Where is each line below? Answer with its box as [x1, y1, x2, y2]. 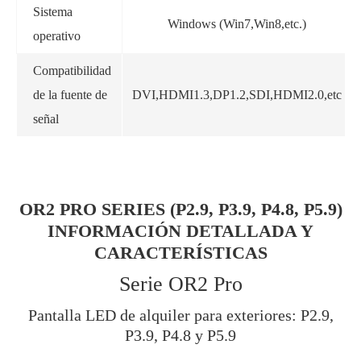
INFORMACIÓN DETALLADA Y [48, 220, 313, 241]
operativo [33, 28, 81, 43]
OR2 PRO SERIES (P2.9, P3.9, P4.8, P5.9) [19, 198, 342, 219]
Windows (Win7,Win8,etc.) [168, 16, 306, 31]
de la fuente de [33, 87, 107, 102]
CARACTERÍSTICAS [93, 242, 268, 263]
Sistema [33, 4, 73, 19]
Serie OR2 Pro [118, 272, 243, 296]
